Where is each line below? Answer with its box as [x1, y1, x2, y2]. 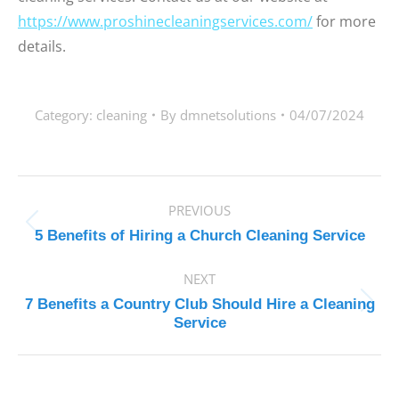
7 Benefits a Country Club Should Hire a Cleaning [24, 296, 375, 313]
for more [313, 12, 376, 31]
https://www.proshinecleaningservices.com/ [18, 12, 313, 31]
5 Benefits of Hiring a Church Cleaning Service [34, 227, 365, 244]
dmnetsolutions [180, 106, 276, 124]
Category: [35, 106, 96, 124]
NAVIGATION [18, 206, 182, 235]
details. [18, 37, 66, 56]
